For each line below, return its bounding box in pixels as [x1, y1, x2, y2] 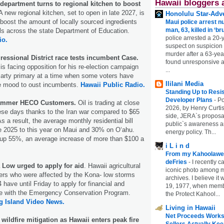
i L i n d [165, 141, 189, 149]
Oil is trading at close [78, 98, 139, 106]
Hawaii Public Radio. [80, 80, 145, 88]
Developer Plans [165, 96, 214, 103]
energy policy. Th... [165, 128, 216, 135]
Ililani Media [165, 79, 203, 87]
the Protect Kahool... [165, 190, 220, 197]
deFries [165, 158, 188, 165]
